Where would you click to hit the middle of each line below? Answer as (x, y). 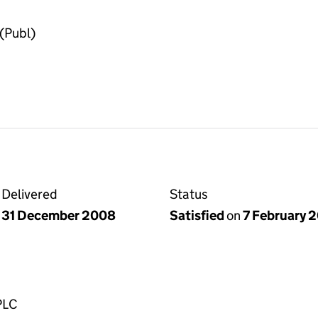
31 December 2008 (59, 215)
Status (189, 194)
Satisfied (198, 215)
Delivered (29, 194)
